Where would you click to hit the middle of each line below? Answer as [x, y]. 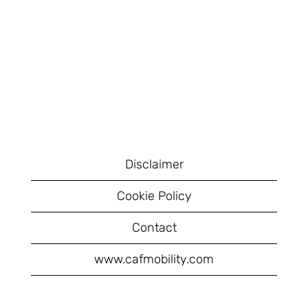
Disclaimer [154, 164]
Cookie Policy [154, 196]
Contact [154, 228]
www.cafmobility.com [154, 259]
